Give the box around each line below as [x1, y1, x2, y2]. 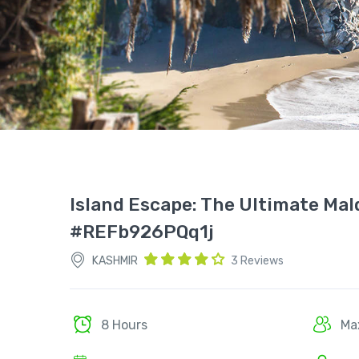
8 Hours [101, 317, 147, 333]
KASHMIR [92, 253, 138, 268]
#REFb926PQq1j [70, 220, 214, 244]
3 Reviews [231, 254, 284, 268]
